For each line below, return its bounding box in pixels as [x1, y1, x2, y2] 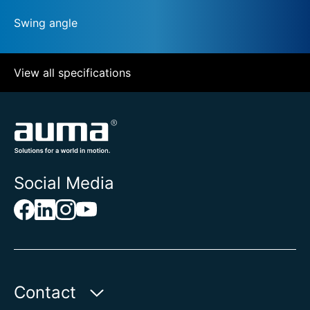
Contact [14, 282, 76, 302]
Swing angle [14, 15, 77, 30]
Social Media [14, 172, 114, 193]
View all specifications [14, 65, 131, 80]
